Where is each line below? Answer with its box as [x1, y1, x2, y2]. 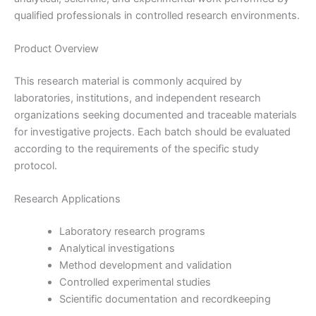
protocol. [14, 159, 57, 172]
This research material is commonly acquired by [14, 74, 242, 87]
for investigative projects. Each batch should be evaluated [14, 125, 291, 138]
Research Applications [14, 193, 121, 206]
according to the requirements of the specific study [14, 142, 259, 155]
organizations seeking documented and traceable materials [14, 108, 297, 121]
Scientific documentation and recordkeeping [59, 293, 271, 306]
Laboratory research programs [59, 225, 205, 238]
